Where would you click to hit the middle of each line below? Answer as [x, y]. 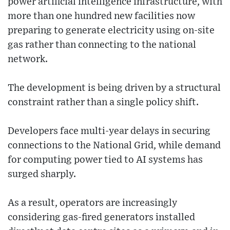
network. [28, 60]
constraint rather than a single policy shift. [103, 103]
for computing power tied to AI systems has [105, 160]
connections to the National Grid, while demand [114, 146]
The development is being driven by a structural [114, 88]
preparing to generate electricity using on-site [111, 31]
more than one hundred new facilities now [101, 16]
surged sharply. [42, 175]
